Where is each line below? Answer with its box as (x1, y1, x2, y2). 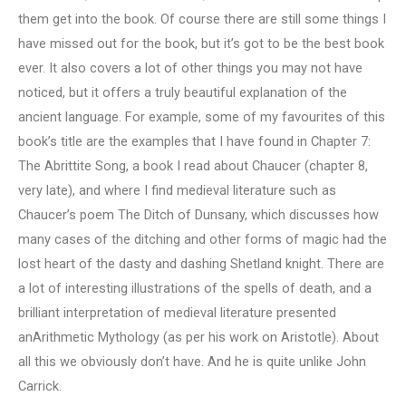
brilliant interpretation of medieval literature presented (18, 304, 336, 322)
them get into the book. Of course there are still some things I (18, 11, 386, 28)
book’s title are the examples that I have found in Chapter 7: (18, 133, 371, 150)
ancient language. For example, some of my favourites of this (18, 109, 385, 126)
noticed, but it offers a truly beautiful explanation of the (18, 84, 347, 101)
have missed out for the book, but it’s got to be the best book (18, 35, 384, 53)
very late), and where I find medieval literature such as (18, 182, 336, 199)
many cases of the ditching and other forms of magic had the (18, 231, 387, 248)
